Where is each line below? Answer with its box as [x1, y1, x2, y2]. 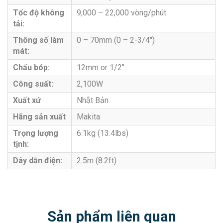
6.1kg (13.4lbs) [77, 128, 128, 138]
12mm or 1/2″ [77, 62, 124, 72]
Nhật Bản [77, 95, 109, 105]
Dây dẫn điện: [13, 155, 62, 165]
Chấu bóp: [13, 62, 50, 72]
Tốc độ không [13, 7, 64, 17]
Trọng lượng [13, 128, 58, 138]
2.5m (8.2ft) [77, 155, 116, 165]
